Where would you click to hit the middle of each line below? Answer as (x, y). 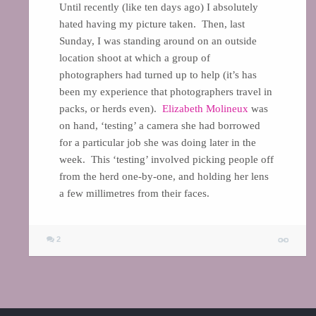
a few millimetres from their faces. (135, 193)
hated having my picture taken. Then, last (152, 24)
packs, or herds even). (110, 108)
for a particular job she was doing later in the (157, 142)
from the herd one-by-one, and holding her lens (164, 176)
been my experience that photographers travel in (165, 91)
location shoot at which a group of (134, 57)
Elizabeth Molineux (205, 108)
